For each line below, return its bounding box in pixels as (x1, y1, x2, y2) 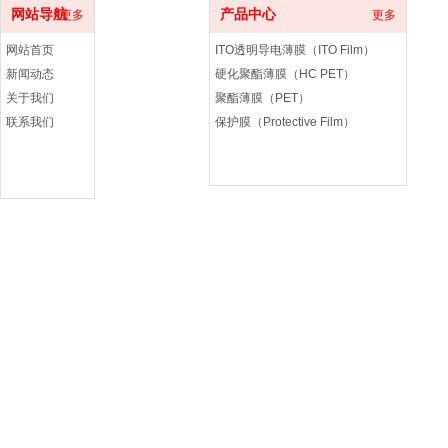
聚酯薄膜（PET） (215, 91, 310, 105)
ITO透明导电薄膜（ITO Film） (215, 43, 375, 57)
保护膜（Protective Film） (215, 115, 355, 129)
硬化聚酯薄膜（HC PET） (215, 67, 355, 81)
